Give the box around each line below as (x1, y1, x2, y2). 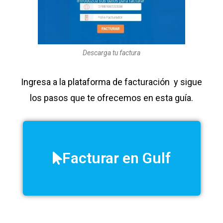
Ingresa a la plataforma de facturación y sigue (21, 77, 202, 88)
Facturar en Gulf (62, 149, 171, 167)
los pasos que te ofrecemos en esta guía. (30, 93, 193, 104)
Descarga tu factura (83, 49, 140, 57)
